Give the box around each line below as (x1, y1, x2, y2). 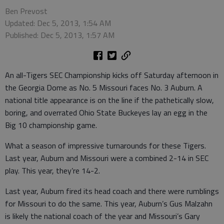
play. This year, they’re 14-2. (5, 164, 100, 176)
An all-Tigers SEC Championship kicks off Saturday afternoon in (5, 68, 218, 81)
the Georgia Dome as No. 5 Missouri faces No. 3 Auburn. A (5, 81, 202, 93)
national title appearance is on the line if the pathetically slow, (5, 93, 214, 106)
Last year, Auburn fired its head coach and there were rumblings (5, 184, 219, 197)
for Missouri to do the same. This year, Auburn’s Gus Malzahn (5, 197, 212, 209)
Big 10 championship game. (5, 118, 97, 131)
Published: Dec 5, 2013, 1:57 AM (5, 28, 114, 41)
